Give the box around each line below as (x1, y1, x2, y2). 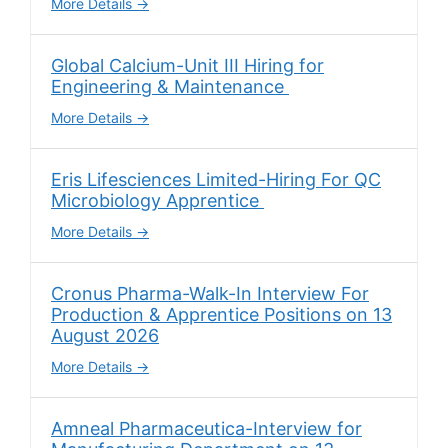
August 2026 (51, 324, 159, 346)
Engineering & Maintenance (51, 75, 289, 97)
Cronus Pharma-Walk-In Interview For (51, 282, 369, 304)
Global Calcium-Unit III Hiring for (51, 54, 324, 76)
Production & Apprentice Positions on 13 (51, 303, 392, 325)
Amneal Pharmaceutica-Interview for (51, 417, 362, 439)
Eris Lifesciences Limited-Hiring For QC (51, 168, 381, 190)
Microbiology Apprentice (51, 189, 264, 211)
